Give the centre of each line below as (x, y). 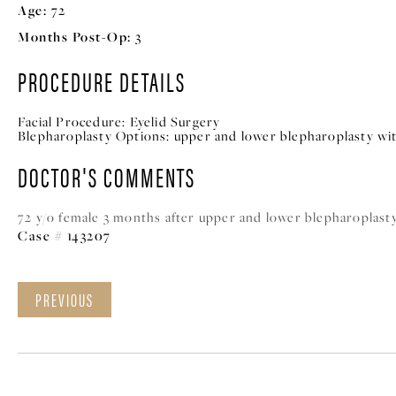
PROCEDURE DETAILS (102, 81)
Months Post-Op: (75, 37)
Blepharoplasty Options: (94, 136)
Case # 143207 (65, 235)
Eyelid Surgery (175, 122)
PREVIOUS (65, 299)
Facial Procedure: (72, 122)
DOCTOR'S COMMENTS (107, 176)
